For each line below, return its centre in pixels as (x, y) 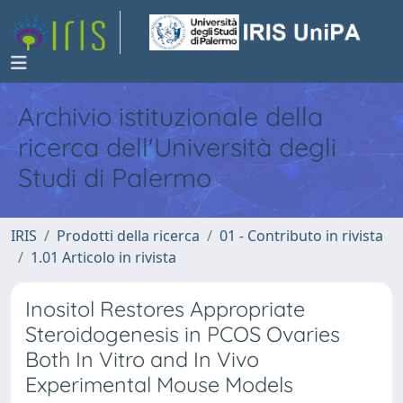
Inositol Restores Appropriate (165, 309)
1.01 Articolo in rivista (103, 257)
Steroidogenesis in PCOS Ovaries (183, 334)
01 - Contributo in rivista (301, 236)
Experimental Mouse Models (159, 385)
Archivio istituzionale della (170, 116)
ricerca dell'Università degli (177, 147)
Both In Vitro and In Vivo (142, 359)
